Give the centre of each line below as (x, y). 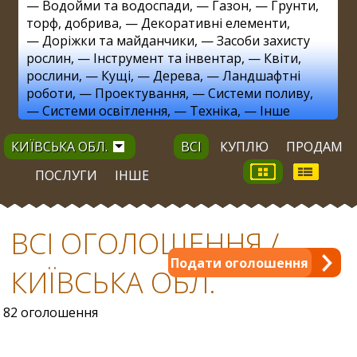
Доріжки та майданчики (118, 40)
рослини (52, 75)
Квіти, (282, 58)
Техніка (213, 110)
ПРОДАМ (314, 146)
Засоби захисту (263, 40)
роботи (49, 93)
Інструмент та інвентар (167, 58)
